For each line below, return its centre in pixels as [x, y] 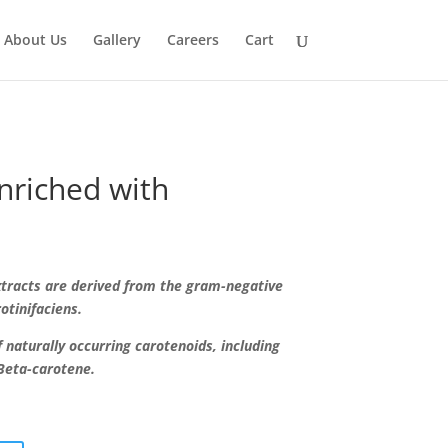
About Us [35, 39]
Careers [192, 39]
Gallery [116, 39]
